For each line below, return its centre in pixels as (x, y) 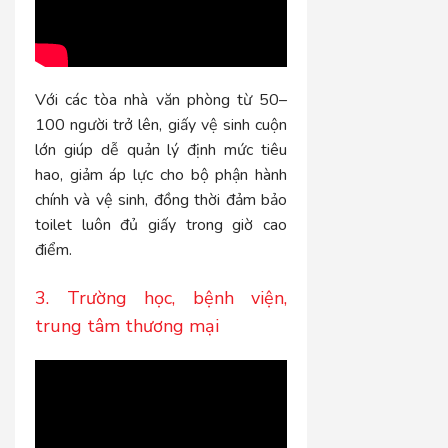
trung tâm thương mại (127, 325)
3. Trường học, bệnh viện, (161, 297)
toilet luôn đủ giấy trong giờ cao (161, 224)
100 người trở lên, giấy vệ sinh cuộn (161, 124)
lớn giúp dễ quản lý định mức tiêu (161, 149)
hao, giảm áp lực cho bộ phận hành (161, 174)
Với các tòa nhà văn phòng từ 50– (161, 99)
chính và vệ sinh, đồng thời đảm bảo (161, 199)
